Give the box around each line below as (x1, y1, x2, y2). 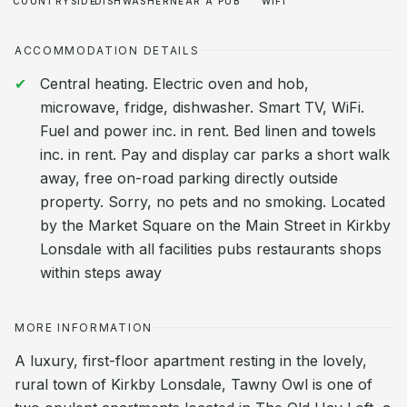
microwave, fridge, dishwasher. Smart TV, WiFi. (40, 98, 364, 116)
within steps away (40, 263, 162, 282)
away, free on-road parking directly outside (40, 169, 338, 187)
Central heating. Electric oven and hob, (40, 74, 309, 93)
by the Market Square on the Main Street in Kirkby (40, 216, 391, 234)
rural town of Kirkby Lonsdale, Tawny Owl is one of (15, 375, 372, 393)
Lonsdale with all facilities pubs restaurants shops (40, 240, 382, 258)
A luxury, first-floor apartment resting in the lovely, (15, 352, 367, 370)
